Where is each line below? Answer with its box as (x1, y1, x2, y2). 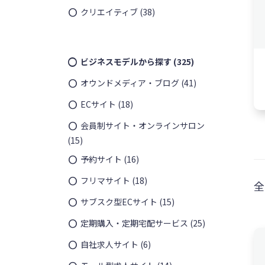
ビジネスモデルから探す (80, 55, 172, 67)
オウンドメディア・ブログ (80, 76, 179, 89)
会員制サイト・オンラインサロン (80, 119, 205, 131)
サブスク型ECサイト (80, 195, 157, 208)
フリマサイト (80, 174, 130, 186)
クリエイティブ (80, 5, 138, 18)
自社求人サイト (80, 238, 138, 250)
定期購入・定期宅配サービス (80, 216, 188, 229)
